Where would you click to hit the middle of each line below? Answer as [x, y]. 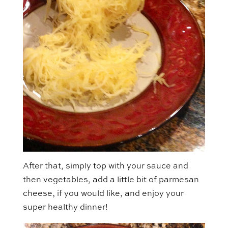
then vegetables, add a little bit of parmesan [111, 180]
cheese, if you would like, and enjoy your [103, 194]
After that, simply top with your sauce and [105, 167]
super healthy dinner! [65, 208]
